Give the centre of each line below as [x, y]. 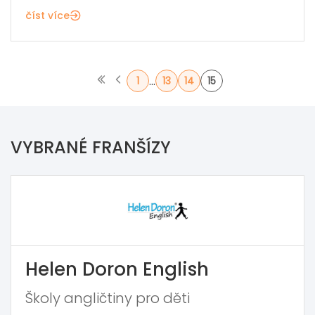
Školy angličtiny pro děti [108, 298]
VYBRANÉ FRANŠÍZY [91, 148]
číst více [47, 16]
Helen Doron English [117, 270]
